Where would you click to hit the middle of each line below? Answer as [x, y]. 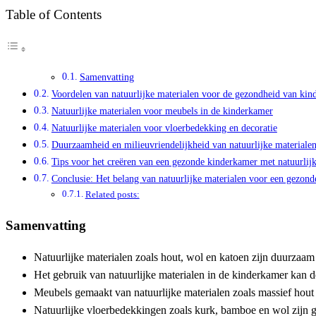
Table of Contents [54, 14]
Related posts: [112, 194]
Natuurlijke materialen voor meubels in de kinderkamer [162, 110]
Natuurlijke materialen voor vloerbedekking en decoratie [164, 127]
